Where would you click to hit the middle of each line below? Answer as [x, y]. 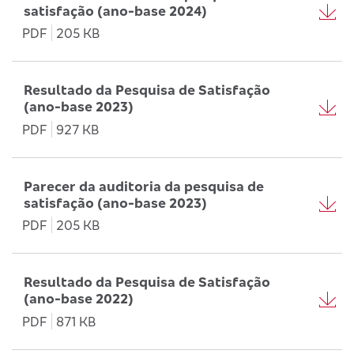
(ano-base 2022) [79, 298]
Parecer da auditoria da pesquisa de [144, 186]
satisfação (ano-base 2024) [115, 10]
